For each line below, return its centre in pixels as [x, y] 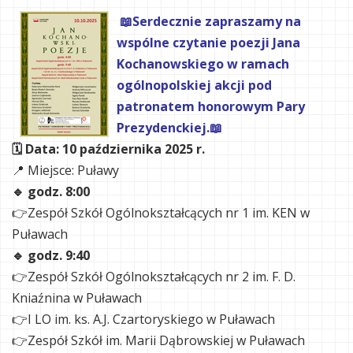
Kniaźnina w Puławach [77, 298]
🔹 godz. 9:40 [51, 255]
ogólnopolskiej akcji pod [194, 85]
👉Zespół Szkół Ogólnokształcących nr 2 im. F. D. [154, 277]
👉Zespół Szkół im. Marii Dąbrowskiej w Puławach [158, 340]
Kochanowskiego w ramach [203, 64]
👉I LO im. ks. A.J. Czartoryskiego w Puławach [143, 319]
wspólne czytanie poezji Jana [208, 43]
